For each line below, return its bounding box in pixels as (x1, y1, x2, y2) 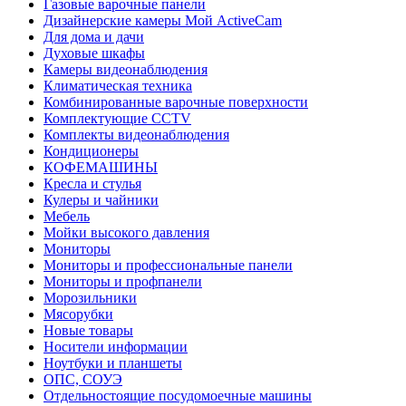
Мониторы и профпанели (43, 273, 202, 289)
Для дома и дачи (43, 28, 144, 44)
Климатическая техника (43, 77, 192, 93)
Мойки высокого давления (43, 224, 209, 240)
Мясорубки (43, 305, 113, 322)
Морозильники (43, 289, 137, 305)
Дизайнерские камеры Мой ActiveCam (43, 12, 282, 28)
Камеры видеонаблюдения (43, 61, 208, 77)
